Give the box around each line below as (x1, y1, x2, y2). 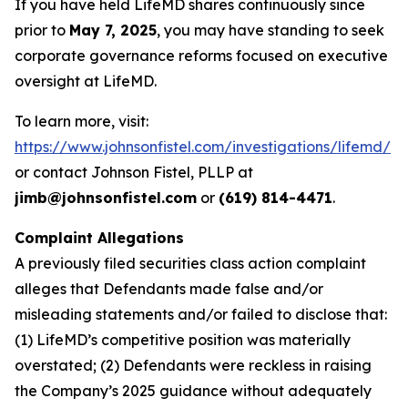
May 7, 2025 (69, 21, 157, 39)
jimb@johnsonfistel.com (15, 189, 197, 207)
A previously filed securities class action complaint (15, 254, 366, 272)
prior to (15, 21, 69, 39)
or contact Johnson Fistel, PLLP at (15, 163, 253, 181)
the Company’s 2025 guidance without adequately (15, 382, 372, 400)
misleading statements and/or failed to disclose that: (15, 305, 387, 323)
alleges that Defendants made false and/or (15, 280, 323, 298)
